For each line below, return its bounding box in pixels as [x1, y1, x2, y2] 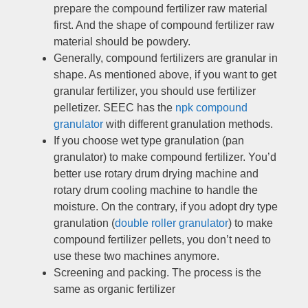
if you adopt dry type [180, 201, 278, 213]
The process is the [172, 267, 261, 279]
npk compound [175, 102, 247, 114]
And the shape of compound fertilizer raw [76, 19, 274, 32]
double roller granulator [115, 217, 228, 230]
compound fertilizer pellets [54, 234, 181, 246]
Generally [54, 52, 100, 65]
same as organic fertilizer [54, 283, 175, 296]
